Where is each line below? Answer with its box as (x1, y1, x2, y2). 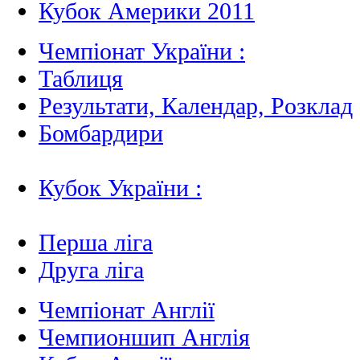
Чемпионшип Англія (39, 323, 250, 350)
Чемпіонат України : (39, 37, 245, 64)
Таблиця (39, 64, 123, 92)
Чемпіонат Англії (39, 296, 215, 323)
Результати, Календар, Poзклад (39, 92, 353, 119)
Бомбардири (39, 119, 163, 146)
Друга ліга (39, 256, 144, 283)
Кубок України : (39, 174, 202, 201)
